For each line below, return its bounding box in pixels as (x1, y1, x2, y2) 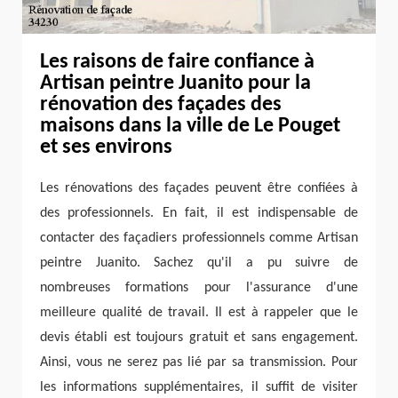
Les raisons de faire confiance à (40, 51, 314, 73)
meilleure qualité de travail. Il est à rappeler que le (40, 305, 358, 320)
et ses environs (40, 136, 172, 158)
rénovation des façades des (40, 93, 282, 115)
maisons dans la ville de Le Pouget (40, 115, 340, 137)
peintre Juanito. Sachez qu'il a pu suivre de (40, 255, 358, 270)
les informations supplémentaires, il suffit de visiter (40, 379, 358, 394)
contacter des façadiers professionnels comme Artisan (40, 230, 358, 245)
